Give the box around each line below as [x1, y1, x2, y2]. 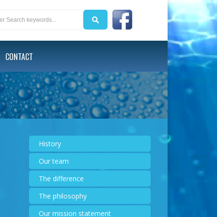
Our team [38, 156, 69, 166]
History [38, 139, 61, 148]
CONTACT [5, 51, 33, 62]
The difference [38, 174, 84, 183]
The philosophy [38, 191, 87, 201]
